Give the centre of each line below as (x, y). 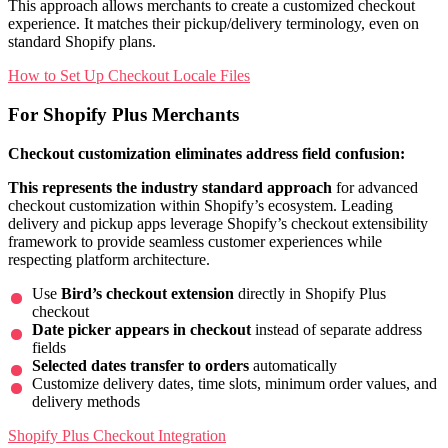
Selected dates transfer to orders (140, 365)
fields (49, 347)
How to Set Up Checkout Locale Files (129, 76)
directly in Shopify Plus (310, 293)
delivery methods (86, 401)
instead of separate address (336, 329)
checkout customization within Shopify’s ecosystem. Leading (200, 205)
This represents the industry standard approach (170, 187)
